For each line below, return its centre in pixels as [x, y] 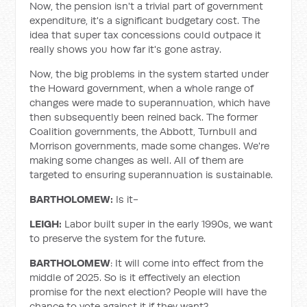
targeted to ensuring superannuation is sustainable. [151, 174]
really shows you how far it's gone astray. [126, 49]
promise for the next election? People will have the [148, 292]
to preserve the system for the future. [118, 238]
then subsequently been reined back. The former [144, 117]
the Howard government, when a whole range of [142, 88]
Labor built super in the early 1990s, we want [169, 224]
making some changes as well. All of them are [137, 160]
